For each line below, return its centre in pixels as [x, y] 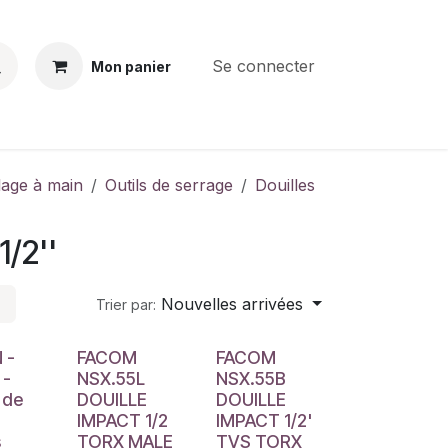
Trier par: [126, 304]
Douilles [285, 185]
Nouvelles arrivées [232, 304]
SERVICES [250, 125]
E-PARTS [159, 125]
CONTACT [68, 125]
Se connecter [263, 66]
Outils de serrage [169, 185]
